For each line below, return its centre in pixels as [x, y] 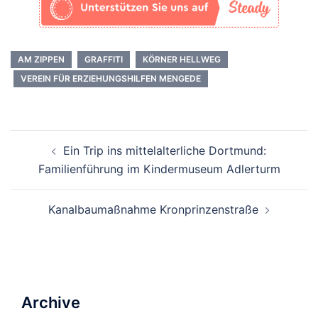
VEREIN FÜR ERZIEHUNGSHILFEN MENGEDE [111, 79]
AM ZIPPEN [41, 60]
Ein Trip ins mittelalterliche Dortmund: [165, 151]
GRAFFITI [104, 60]
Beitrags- [48, 139]
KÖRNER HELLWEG [182, 60]
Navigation [55, 159]
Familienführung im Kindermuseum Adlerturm [159, 169]
